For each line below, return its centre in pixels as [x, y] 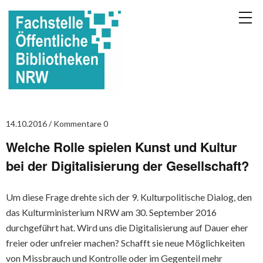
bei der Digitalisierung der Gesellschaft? [127, 166]
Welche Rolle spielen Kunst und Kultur [122, 147]
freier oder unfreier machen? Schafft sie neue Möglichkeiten [125, 243]
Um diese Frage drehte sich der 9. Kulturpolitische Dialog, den [129, 197]
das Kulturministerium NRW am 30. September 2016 [111, 212]
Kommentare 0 [81, 124]
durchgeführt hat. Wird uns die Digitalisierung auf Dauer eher [127, 227]
